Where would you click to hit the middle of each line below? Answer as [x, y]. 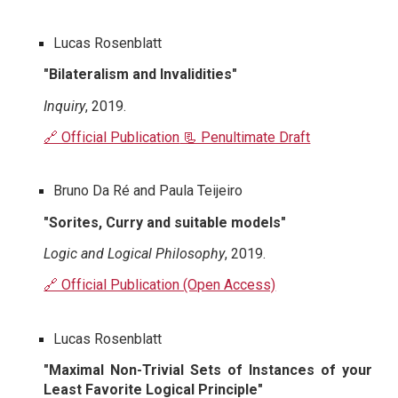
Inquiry [65, 106]
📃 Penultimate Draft [245, 138]
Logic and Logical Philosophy [135, 254]
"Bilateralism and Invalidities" [141, 75]
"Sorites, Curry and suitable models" [165, 222]
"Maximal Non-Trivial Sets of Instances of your [208, 370]
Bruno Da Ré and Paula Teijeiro [148, 191]
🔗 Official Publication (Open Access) [160, 285]
